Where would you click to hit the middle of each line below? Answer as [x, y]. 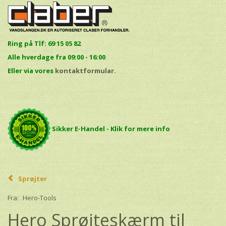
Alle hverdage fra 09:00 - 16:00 [56, 57]
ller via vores [33, 70]
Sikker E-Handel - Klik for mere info [111, 128]
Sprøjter [33, 178]
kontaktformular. [86, 70]
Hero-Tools [40, 198]
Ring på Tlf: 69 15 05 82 [45, 43]
